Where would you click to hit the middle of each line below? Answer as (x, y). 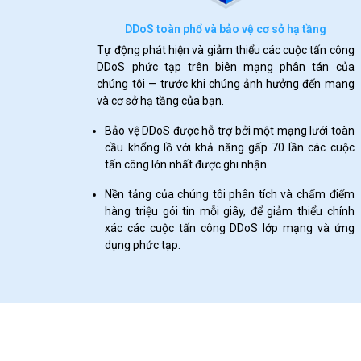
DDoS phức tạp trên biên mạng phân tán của (226, 67)
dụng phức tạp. (143, 245)
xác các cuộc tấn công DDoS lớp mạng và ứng (230, 228)
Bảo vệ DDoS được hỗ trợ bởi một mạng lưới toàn (230, 131)
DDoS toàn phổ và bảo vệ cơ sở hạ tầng (226, 29)
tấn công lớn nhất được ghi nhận (186, 164)
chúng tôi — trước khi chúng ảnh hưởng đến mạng (226, 84)
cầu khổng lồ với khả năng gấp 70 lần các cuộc (230, 147)
